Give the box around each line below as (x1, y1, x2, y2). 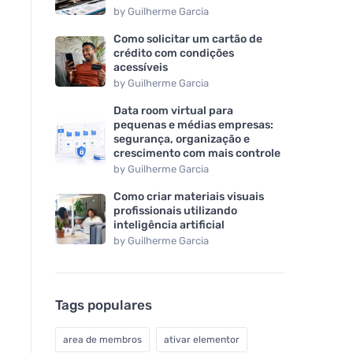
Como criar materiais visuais (113, 189, 264, 203)
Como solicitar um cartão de (113, 32, 262, 46)
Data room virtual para (113, 103, 233, 117)
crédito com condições (113, 46, 234, 60)
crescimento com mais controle (113, 146, 281, 160)
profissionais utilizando (113, 203, 237, 217)
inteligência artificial (113, 217, 225, 232)
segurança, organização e (113, 132, 250, 146)
